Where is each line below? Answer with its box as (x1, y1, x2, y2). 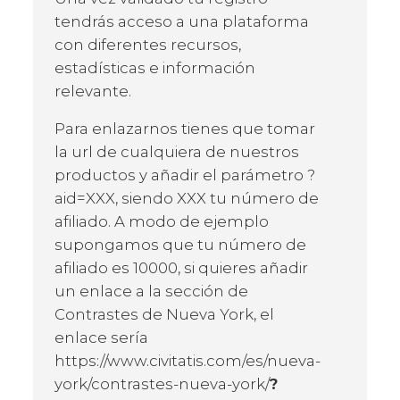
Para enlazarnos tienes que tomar (54, 119, 315, 137)
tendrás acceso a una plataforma (54, 12, 309, 30)
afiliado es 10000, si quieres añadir (54, 258, 308, 277)
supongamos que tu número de (54, 235, 306, 254)
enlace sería (54, 328, 148, 346)
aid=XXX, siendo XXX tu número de (54, 188, 319, 207)
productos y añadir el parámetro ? (54, 165, 315, 184)
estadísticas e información (54, 58, 255, 77)
